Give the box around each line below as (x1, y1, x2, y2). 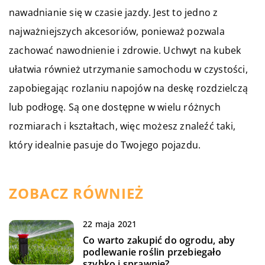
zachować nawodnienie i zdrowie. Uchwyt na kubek (9, 43, 241, 57)
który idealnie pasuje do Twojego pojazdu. (9, 138, 201, 151)
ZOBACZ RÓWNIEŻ (9, 183, 144, 203)
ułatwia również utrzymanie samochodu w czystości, (9, 62, 248, 76)
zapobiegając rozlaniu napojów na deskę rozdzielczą (9, 81, 248, 95)
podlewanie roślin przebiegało (83, 245, 221, 258)
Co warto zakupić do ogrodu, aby (83, 233, 235, 247)
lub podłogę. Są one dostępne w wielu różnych (9, 100, 221, 114)
